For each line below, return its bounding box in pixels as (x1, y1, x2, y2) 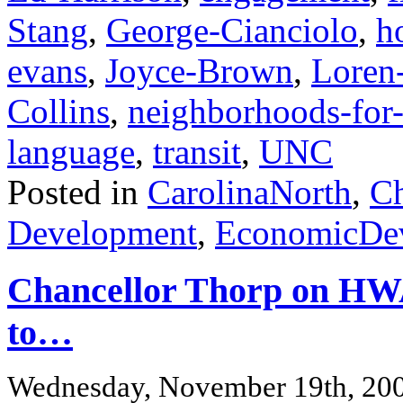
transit (153, 131, 241, 171)
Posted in (7, 172, 148, 211)
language (7, 131, 135, 171)
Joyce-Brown (105, 50, 293, 90)
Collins (7, 91, 110, 130)
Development (7, 212, 197, 252)
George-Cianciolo (106, 10, 358, 49)
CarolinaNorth (148, 172, 352, 211)
